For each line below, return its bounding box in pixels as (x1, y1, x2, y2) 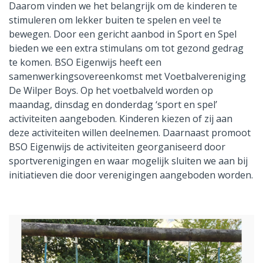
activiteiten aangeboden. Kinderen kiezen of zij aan (9, 112, 232, 126)
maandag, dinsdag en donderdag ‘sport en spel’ (9, 98, 217, 112)
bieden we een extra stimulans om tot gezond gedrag (9, 42, 244, 55)
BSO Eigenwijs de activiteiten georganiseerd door (9, 140, 225, 154)
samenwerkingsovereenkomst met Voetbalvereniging (9, 70, 246, 83)
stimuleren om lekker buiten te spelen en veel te (9, 14, 221, 27)
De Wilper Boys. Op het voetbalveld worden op (9, 84, 213, 97)
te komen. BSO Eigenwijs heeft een (9, 56, 161, 69)
